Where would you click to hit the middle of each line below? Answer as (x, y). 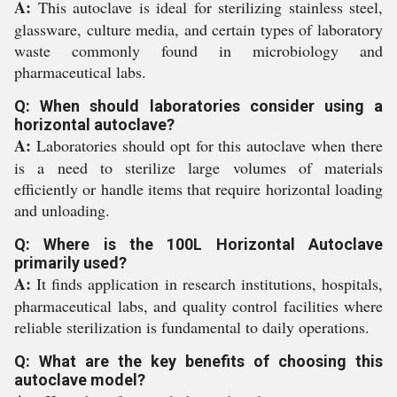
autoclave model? (80, 380)
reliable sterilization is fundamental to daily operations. (192, 327)
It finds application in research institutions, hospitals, (207, 284)
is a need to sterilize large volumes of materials (198, 167)
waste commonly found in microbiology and (198, 51)
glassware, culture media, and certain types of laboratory (198, 29)
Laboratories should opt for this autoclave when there (207, 145)
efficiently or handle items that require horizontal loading (198, 189)
